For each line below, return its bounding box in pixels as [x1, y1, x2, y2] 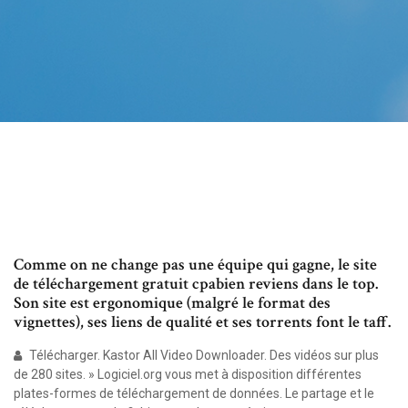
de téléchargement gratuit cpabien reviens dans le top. [14, 273, 378, 295]
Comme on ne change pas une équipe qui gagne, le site [14, 254, 377, 276]
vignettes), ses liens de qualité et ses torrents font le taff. [14, 311, 391, 333]
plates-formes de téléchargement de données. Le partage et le [14, 386, 374, 402]
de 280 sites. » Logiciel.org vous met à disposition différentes [14, 367, 362, 382]
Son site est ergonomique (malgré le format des [14, 292, 331, 314]
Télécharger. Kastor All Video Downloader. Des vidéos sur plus [26, 348, 379, 363]
